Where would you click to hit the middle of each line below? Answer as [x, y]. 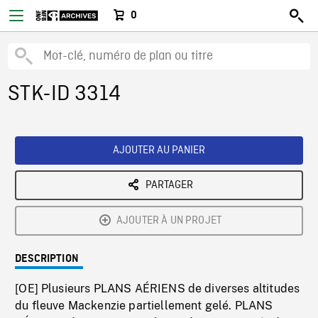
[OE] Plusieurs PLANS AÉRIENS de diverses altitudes [158, 289]
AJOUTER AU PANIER [159, 150]
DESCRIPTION [47, 259]
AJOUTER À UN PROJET [169, 221]
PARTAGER [169, 185]
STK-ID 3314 [64, 94]
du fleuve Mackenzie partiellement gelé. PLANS [144, 306]
